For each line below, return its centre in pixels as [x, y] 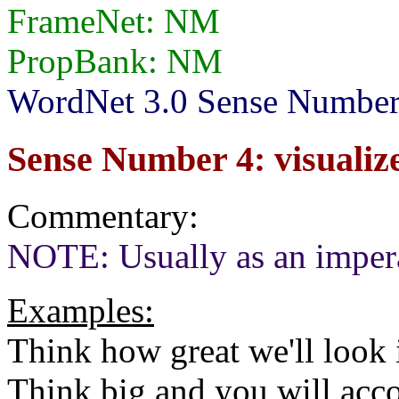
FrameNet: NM [114, 21]
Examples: [81, 311]
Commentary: [103, 216]
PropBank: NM [115, 61]
